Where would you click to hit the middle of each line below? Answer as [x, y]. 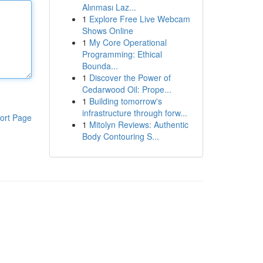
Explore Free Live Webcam [139, 19]
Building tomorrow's [125, 101]
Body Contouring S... [120, 136]
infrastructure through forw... [134, 113]
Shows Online [107, 31]
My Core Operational [128, 42]
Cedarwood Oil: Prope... [127, 89]
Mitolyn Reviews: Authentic [139, 124]
